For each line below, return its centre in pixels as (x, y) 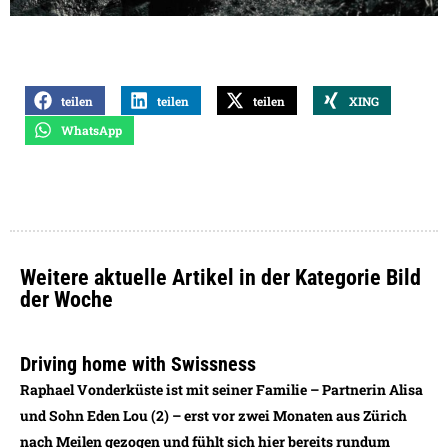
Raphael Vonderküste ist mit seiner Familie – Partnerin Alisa (221, 390)
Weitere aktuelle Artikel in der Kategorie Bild (220, 278)
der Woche (66, 300)
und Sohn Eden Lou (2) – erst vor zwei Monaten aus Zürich (213, 416)
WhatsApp (91, 130)
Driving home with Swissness (138, 364)
